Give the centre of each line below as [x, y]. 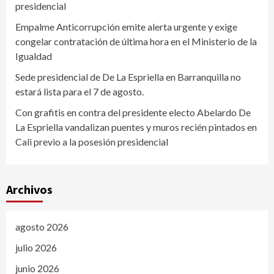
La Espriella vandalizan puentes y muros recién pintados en [136, 127]
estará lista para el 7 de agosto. [80, 91]
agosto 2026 [42, 226]
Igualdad [34, 56]
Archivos [29, 189]
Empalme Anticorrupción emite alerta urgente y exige [126, 26]
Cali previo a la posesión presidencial [92, 141]
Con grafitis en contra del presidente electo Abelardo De [133, 112]
